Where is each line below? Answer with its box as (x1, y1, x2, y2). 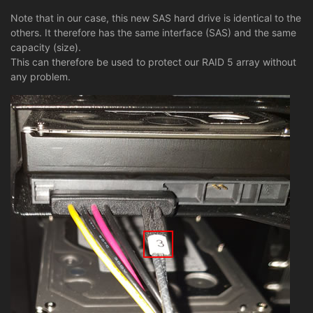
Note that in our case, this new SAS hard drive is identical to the (10, 11, 301, 24)
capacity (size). (10, 41, 81, 53)
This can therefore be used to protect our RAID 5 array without (10, 55, 296, 68)
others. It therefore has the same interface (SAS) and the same (10, 26, 296, 38)
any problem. (10, 70, 71, 82)
